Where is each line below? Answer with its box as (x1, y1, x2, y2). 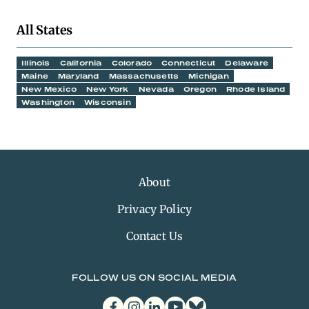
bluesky (185, 296, 219, 308)
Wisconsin (84, 98, 131, 106)
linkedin (143, 296, 179, 308)
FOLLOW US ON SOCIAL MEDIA (72, 272, 237, 283)
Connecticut (161, 59, 216, 67)
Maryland (58, 72, 99, 80)
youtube (164, 296, 199, 308)
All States (17, 22, 73, 38)
